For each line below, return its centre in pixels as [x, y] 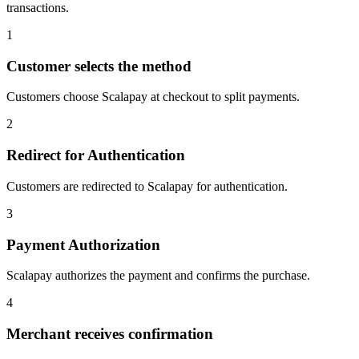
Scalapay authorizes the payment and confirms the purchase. [158, 276]
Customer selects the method [99, 66]
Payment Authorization [83, 244]
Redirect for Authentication [96, 155]
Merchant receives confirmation [110, 333]
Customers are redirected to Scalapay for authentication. [147, 186]
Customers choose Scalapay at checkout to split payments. [153, 97]
